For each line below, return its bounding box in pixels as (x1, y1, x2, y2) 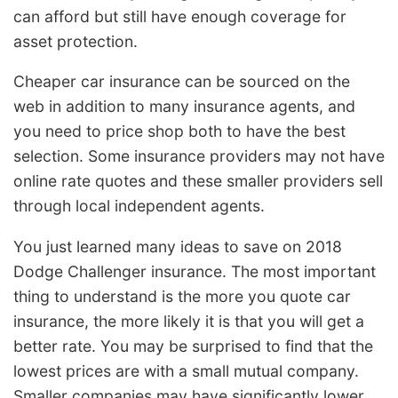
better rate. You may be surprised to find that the (13, 336, 373, 355)
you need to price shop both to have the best (13, 122, 346, 141)
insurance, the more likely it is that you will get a (13, 311, 364, 330)
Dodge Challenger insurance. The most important (13, 261, 376, 281)
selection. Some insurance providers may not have (13, 147, 385, 166)
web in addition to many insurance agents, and (13, 97, 355, 116)
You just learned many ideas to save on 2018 (13, 236, 342, 256)
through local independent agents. (13, 196, 265, 216)
